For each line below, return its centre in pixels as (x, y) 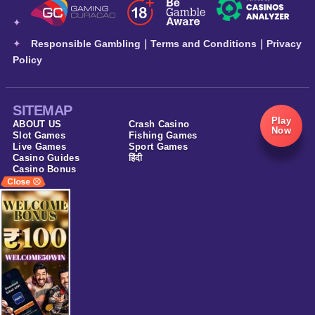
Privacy (284, 44)
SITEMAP (43, 111)
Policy (27, 60)
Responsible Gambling (86, 44)
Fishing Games (163, 136)
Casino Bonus (45, 169)
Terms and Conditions (204, 44)
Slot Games (39, 136)
